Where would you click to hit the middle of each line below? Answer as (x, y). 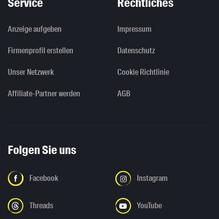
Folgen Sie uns (42, 150)
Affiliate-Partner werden (44, 93)
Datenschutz (136, 50)
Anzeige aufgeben (35, 29)
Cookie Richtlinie (143, 72)
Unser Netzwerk (31, 72)
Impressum (134, 29)
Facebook (44, 178)
